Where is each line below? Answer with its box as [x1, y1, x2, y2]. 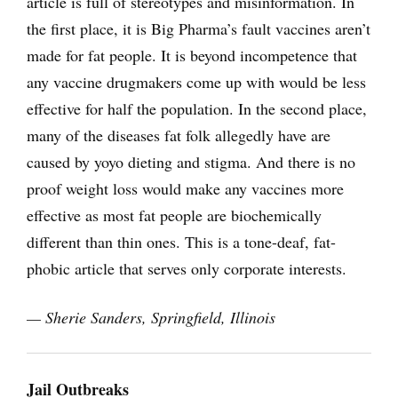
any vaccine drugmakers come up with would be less [27, 71, 366, 93]
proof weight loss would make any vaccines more [27, 178, 344, 200]
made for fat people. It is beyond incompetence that [27, 44, 357, 67]
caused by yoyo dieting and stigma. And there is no [27, 151, 355, 173]
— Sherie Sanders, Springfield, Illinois [27, 306, 275, 329]
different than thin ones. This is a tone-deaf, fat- [27, 231, 336, 253]
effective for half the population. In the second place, [27, 98, 367, 120]
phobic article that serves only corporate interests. [27, 258, 346, 280]
